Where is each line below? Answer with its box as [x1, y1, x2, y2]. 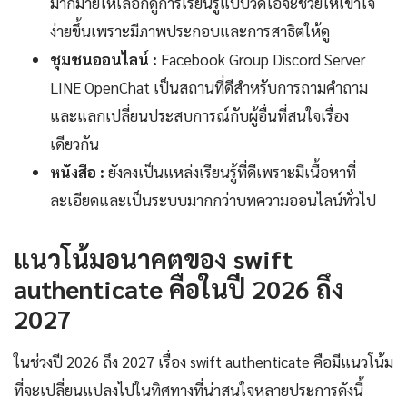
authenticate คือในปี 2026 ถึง [14, 272, 344, 305]
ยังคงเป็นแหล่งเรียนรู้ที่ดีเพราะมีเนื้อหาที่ [104, 162, 356, 183]
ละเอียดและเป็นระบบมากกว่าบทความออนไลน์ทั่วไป [50, 190, 376, 211]
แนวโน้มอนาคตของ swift [14, 242, 293, 275]
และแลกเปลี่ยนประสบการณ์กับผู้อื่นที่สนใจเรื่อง [50, 105, 349, 126]
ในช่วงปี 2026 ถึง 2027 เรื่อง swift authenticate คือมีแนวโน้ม [14, 352, 393, 372]
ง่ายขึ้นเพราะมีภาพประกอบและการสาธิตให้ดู [50, 21, 330, 42]
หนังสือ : [50, 162, 104, 183]
